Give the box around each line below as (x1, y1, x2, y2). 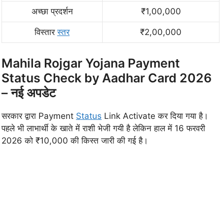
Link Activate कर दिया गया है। (102, 110, 208, 121)
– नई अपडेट (1, 85, 56, 100)
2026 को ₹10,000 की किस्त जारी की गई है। (1, 135, 148, 146)
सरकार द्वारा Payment (1, 110, 76, 121)
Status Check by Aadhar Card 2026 (1, 70, 212, 85)
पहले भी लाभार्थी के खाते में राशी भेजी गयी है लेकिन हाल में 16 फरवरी (1, 123, 205, 133)
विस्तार (35, 27, 57, 37)
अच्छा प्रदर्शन (31, 6, 73, 17)
